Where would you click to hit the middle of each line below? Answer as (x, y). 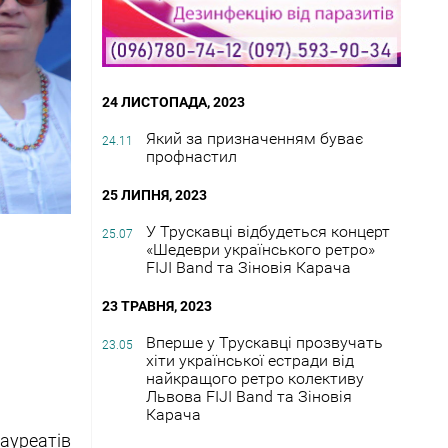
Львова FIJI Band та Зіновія (249, 397)
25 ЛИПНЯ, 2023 (154, 195)
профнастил (191, 157)
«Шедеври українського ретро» (260, 250)
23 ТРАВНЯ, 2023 (157, 306)
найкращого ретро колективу (255, 379)
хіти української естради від (250, 361)
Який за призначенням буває (255, 139)
